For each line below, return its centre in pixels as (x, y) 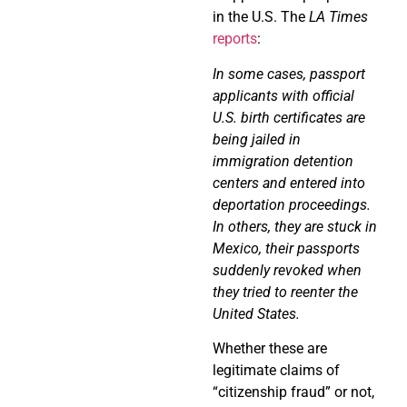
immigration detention (283, 161)
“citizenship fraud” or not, (293, 392)
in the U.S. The (261, 17)
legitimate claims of (276, 371)
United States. (256, 313)
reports (235, 39)
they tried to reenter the (285, 292)
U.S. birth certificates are (289, 117)
